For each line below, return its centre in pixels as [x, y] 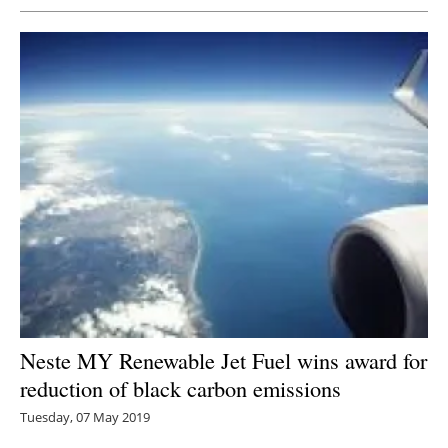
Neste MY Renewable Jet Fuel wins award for [223, 359]
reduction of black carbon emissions [180, 387]
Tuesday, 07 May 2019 [85, 416]
